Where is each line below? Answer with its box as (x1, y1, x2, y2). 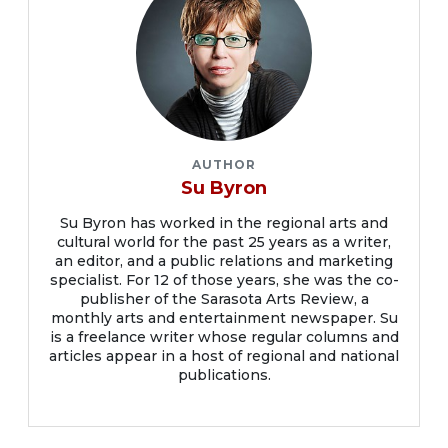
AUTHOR (192, 156, 256, 172)
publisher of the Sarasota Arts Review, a (79, 289, 369, 308)
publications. (177, 365, 271, 384)
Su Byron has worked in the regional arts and (60, 213, 388, 232)
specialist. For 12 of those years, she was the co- (49, 270, 399, 289)
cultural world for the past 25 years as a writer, (57, 232, 391, 251)
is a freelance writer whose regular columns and (49, 327, 399, 346)
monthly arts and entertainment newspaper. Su (50, 308, 398, 327)
